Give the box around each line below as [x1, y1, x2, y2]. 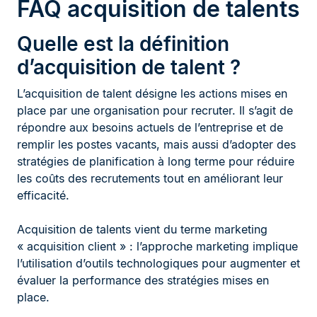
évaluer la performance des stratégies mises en [17, 273, 269, 288]
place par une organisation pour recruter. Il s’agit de [17, 103, 293, 118]
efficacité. [17, 188, 69, 203]
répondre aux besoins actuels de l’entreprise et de [17, 120, 283, 135]
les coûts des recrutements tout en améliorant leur [17, 171, 283, 186]
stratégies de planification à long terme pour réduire [17, 154, 294, 169]
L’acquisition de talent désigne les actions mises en [17, 86, 287, 101]
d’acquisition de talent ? [17, 55, 241, 80]
